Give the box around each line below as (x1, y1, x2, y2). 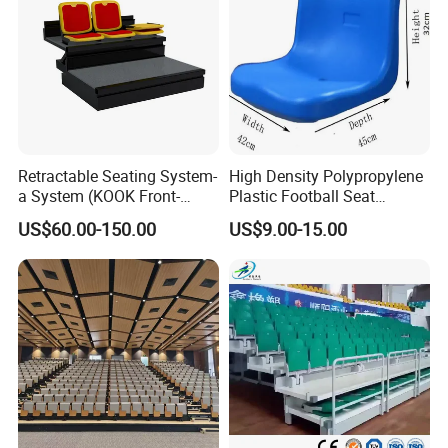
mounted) (18, 204, 88, 227)
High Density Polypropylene (228, 164, 423, 187)
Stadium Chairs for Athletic (228, 204, 419, 227)
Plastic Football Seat (228, 184, 375, 207)
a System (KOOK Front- (18, 184, 181, 207)
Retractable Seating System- (18, 164, 218, 187)
